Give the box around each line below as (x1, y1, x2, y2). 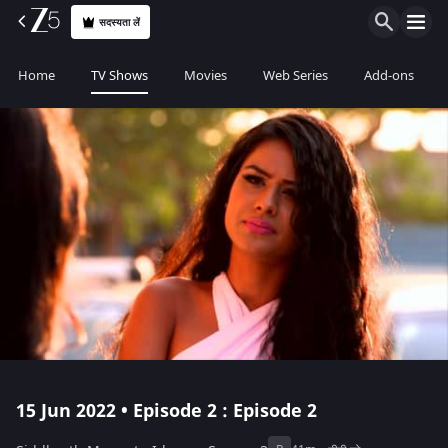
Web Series (263, 66, 328, 85)
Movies (184, 66, 227, 85)
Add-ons (364, 66, 414, 85)
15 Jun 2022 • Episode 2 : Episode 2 (16, 398, 317, 424)
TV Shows (91, 66, 148, 85)
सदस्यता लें (99, 14, 141, 30)
